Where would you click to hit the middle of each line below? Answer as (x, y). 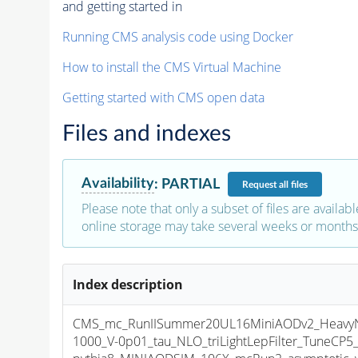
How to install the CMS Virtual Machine (171, 68)
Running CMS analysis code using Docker (177, 37)
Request (260, 184)
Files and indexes (146, 134)
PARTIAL (190, 184)
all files (293, 184)
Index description (128, 285)
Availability (117, 184)
